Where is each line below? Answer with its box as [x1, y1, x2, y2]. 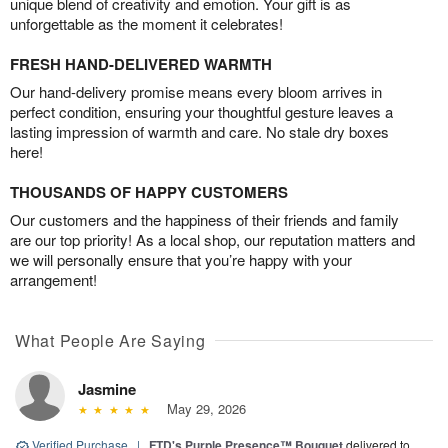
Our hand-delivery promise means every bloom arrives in [10, 81, 382, 103]
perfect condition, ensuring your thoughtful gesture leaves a [10, 101, 393, 123]
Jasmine [78, 378, 136, 401]
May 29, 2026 [158, 399, 246, 419]
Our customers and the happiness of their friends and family [10, 209, 399, 231]
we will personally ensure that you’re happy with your [10, 249, 352, 271]
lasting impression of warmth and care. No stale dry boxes [10, 121, 389, 143]
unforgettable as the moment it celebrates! [10, 13, 283, 35]
